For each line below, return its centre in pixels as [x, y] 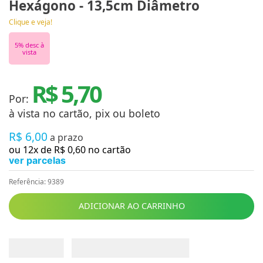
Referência [26, 182]
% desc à [31, 45]
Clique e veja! [31, 22]
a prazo [67, 137]
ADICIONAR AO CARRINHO [131, 206]
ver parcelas [37, 160]
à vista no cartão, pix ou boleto [85, 113]
